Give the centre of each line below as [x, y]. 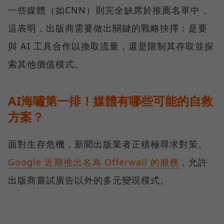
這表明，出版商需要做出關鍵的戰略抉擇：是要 [108, 28]
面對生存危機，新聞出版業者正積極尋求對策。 [108, 144]
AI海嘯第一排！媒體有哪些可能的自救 [110, 101]
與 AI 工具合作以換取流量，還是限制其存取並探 [111, 46]
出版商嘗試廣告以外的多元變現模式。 [89, 180]
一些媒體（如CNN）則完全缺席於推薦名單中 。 [110, 10]
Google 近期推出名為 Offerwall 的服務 [93, 162]
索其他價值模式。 [46, 64]
